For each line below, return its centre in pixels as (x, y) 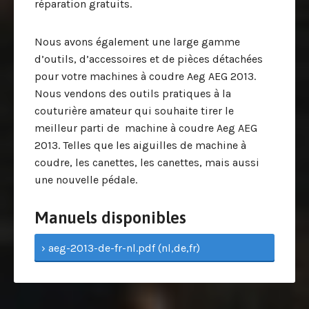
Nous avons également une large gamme (137, 42)
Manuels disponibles (110, 218)
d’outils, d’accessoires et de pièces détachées (149, 59)
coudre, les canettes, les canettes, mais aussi (147, 162)
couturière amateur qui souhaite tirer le (134, 111)
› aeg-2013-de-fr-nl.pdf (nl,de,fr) (121, 248)
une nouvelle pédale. (86, 180)
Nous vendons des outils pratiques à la (133, 93)
